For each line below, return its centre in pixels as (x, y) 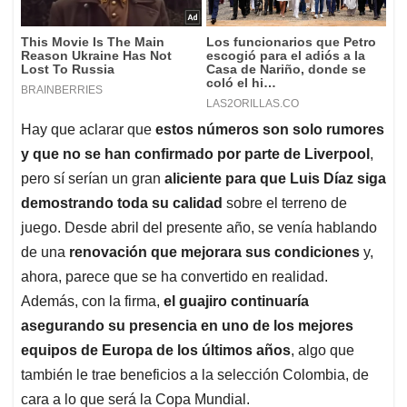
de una (45, 252)
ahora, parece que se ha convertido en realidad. (174, 276)
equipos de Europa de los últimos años (156, 350)
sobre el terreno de (287, 203)
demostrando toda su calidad (124, 203)
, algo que (323, 350)
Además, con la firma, (92, 301)
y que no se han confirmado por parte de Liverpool (195, 154)
